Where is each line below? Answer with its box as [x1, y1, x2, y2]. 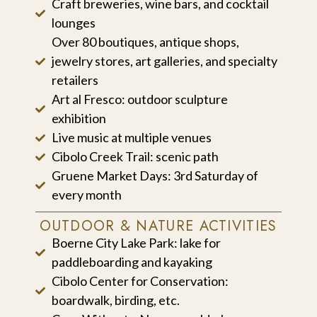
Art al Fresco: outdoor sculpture [51, 91, 228, 108]
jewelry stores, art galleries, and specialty [51, 53, 277, 69]
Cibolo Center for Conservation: [51, 273, 229, 289]
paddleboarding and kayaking [51, 254, 212, 270]
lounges [51, 15, 96, 31]
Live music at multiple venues [51, 129, 212, 146]
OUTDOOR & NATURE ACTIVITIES [40, 216, 277, 237]
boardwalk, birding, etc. [51, 292, 180, 309]
